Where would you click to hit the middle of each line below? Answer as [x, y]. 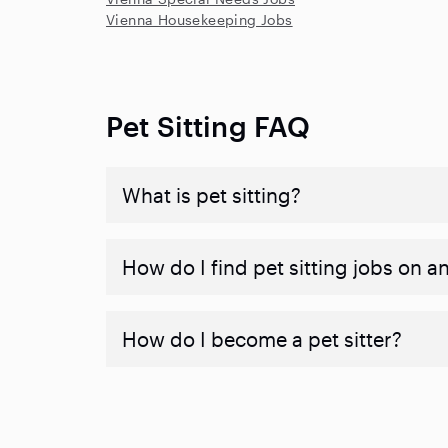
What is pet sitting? [211, 195]
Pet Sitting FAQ [208, 126]
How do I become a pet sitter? [262, 339]
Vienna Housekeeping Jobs [199, 19]
